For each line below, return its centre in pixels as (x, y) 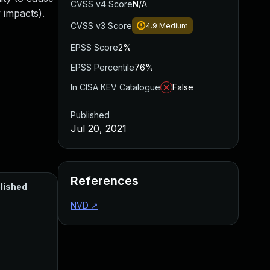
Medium (174, 26)
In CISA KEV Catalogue (115, 87)
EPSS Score (94, 47)
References (105, 181)
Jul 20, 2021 (99, 128)
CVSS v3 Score (101, 26)
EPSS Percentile (102, 67)
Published (90, 115)
